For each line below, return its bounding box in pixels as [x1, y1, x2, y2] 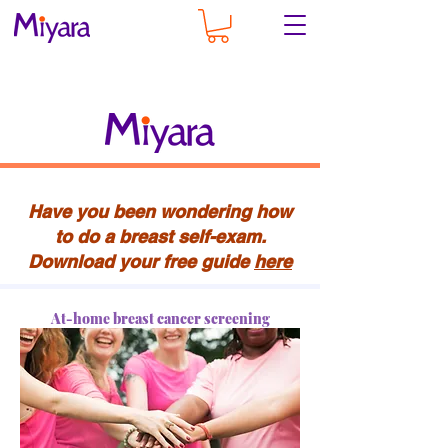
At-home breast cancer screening [50, 308, 270, 328]
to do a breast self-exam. [54, 225, 266, 247]
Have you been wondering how [28, 200, 292, 222]
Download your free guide [28, 250, 254, 272]
